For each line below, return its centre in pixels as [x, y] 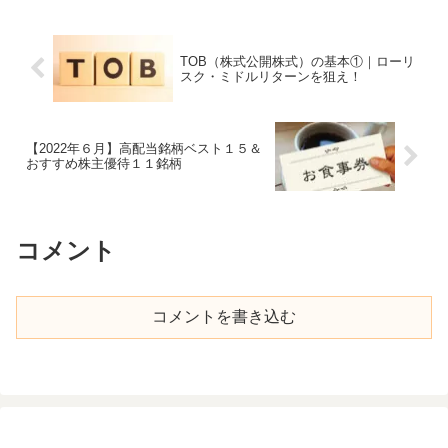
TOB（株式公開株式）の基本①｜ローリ [297, 61]
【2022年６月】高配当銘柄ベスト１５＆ [144, 149]
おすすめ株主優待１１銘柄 [104, 164]
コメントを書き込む [224, 317]
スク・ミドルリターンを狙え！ [270, 76]
